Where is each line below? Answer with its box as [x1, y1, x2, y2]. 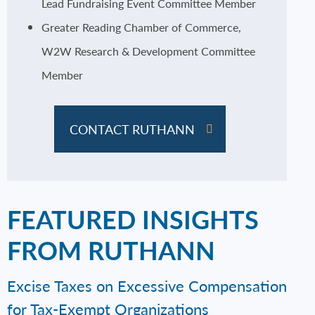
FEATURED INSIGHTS [6, 201, 259, 237]
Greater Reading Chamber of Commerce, [41, 19, 241, 35]
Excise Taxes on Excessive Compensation [6, 274, 287, 297]
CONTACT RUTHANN [70, 120, 195, 138]
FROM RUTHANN [6, 232, 215, 268]
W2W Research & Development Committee [41, 43, 255, 59]
